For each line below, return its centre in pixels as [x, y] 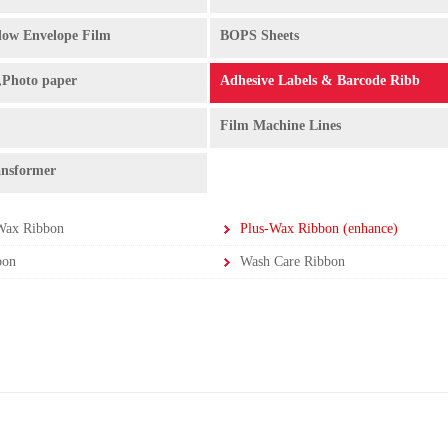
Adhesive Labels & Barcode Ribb [320, 80]
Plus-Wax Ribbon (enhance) [319, 228]
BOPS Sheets [259, 35]
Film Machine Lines [280, 125]
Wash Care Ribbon [292, 261]
